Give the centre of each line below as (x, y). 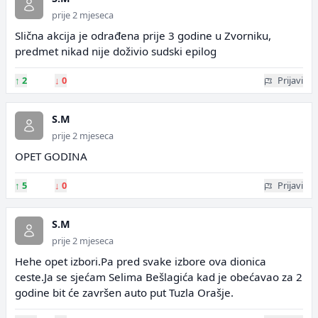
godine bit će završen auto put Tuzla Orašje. (124, 292)
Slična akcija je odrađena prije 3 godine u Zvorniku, (143, 35)
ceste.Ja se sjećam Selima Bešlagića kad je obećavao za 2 (159, 277)
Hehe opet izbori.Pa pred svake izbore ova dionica (141, 261)
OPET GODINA (51, 156)
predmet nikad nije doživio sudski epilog (116, 51)
